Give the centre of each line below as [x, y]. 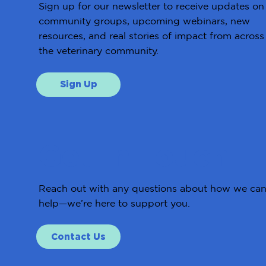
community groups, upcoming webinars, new [144, 21]
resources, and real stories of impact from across [151, 36]
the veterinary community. [98, 51]
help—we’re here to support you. [114, 203]
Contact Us [79, 236]
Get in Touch [134, 155]
